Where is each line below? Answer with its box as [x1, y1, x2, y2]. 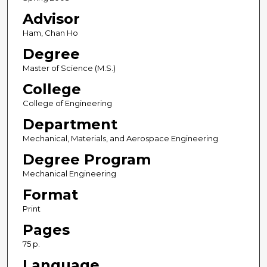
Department [22, 116, 117, 133]
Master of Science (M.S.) [22, 63, 116, 73]
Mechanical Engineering [22, 169, 116, 179]
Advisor [22, 10, 80, 28]
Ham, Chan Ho [22, 28, 78, 38]
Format [22, 186, 78, 204]
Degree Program [22, 151, 151, 169]
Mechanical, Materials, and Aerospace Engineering [22, 133, 218, 144]
